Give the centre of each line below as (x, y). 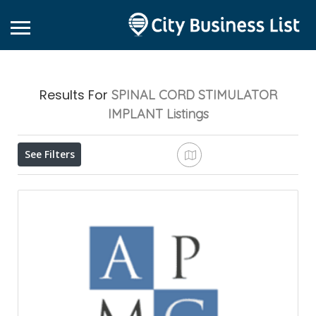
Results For (75, 95)
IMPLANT (135, 114)
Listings (187, 114)
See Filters (49, 154)
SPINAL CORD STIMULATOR (194, 95)
